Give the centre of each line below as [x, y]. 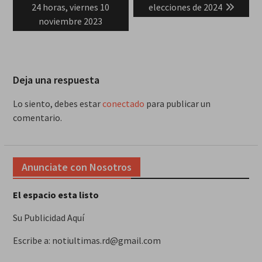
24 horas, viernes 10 [71, 7]
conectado [123, 104]
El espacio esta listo [56, 195]
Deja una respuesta [56, 80]
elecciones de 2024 [185, 7]
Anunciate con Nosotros [76, 167]
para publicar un [177, 104]
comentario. [37, 118]
